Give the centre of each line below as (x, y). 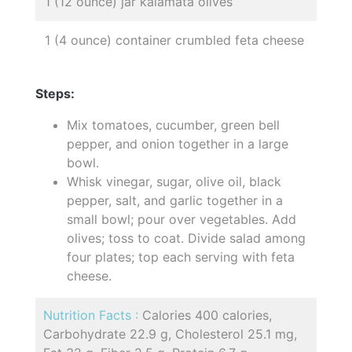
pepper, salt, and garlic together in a (175, 200)
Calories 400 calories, (207, 315)
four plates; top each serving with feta (181, 257)
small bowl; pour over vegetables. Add (181, 219)
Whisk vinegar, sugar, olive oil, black (174, 181)
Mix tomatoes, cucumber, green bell (173, 125)
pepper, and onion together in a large (178, 143)
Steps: (55, 93)
